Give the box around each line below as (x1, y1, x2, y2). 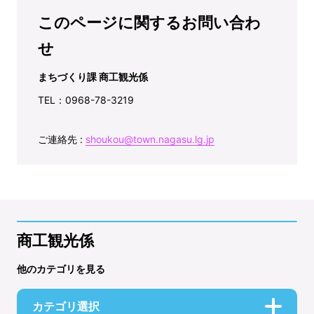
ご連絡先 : (38, 132, 86, 145)
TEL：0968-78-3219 (38, 93, 134, 106)
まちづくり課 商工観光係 (38, 70, 148, 83)
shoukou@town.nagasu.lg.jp (86, 132, 214, 145)
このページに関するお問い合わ (38, 13, 261, 32)
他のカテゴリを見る (17, 262, 105, 275)
